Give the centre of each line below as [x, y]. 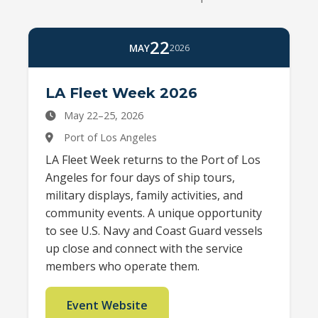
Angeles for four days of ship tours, [140, 177]
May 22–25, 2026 [102, 115]
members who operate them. [122, 266]
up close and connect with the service [144, 248]
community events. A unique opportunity [154, 213]
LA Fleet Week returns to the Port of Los [153, 160]
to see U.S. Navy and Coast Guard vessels [154, 231]
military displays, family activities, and [144, 195]
